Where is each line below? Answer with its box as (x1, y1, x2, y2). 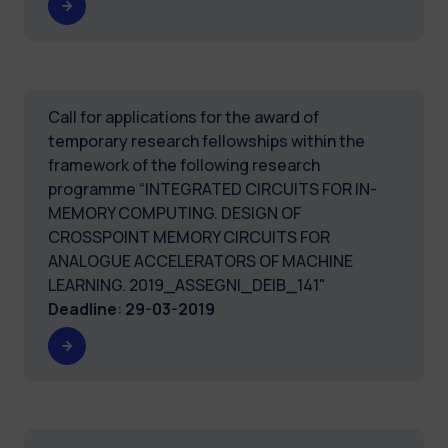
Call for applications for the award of (48, 105, 319, 128)
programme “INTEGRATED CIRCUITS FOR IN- (48, 177, 377, 200)
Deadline (48, 297, 117, 320)
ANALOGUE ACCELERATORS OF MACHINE (48, 249, 353, 272)
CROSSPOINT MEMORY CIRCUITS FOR (48, 225, 330, 248)
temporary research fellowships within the (48, 129, 365, 152)
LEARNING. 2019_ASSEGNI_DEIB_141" (48, 273, 326, 296)
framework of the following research (48, 153, 320, 176)
